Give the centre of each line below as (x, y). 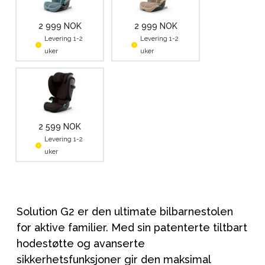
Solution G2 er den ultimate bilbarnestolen (125, 211)
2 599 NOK (60, 126)
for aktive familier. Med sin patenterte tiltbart (132, 227)
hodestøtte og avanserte (81, 243)
